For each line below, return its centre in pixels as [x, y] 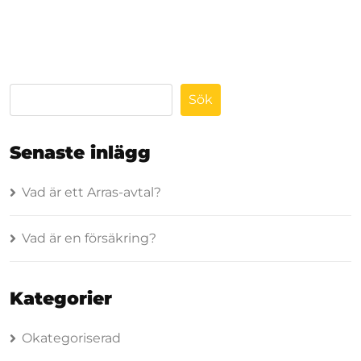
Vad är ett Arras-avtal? [91, 192]
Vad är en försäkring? [89, 238]
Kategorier [61, 298]
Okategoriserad [71, 338]
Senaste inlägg [80, 152]
